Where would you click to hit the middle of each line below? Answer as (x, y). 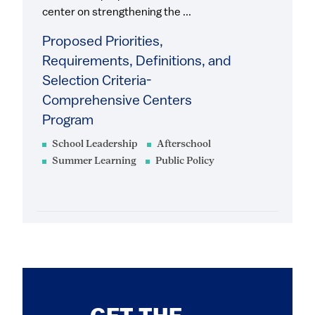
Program (68, 121)
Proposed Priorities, (103, 43)
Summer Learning (94, 162)
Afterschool (184, 145)
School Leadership (95, 145)
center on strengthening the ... (117, 13)
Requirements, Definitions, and (137, 62)
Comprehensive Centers (117, 102)
